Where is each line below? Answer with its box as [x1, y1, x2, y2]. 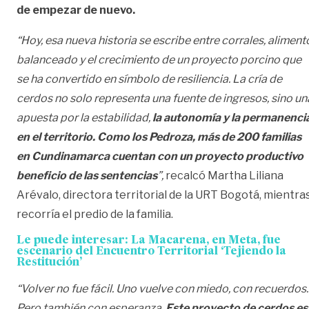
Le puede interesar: [17, 235, 131, 246]
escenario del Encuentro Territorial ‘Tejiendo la [17, 246, 286, 257]
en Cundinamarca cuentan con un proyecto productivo [17, 149, 303, 163]
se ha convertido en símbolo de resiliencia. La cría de [17, 72, 282, 86]
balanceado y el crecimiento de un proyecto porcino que [17, 52, 301, 66]
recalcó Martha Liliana [163, 168, 283, 182]
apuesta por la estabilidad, [17, 110, 152, 124]
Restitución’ [17, 257, 82, 268]
